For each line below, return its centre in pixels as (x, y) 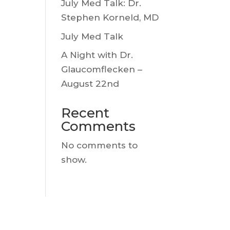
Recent (85, 113)
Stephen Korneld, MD (110, 17)
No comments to (100, 145)
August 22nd (90, 84)
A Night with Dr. (97, 55)
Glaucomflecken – (102, 69)
